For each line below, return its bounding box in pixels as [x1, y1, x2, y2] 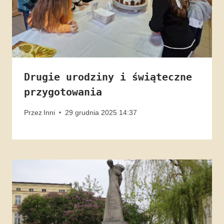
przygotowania [24, 86, 102, 98]
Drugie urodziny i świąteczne [24, 71, 192, 83]
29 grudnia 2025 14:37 [65, 108, 137, 116]
